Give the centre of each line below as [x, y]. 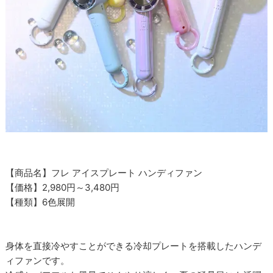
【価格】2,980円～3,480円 [63, 187]
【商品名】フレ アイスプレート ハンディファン [104, 172]
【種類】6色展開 [41, 202]
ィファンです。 [38, 260]
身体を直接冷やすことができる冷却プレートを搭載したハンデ [134, 246]
